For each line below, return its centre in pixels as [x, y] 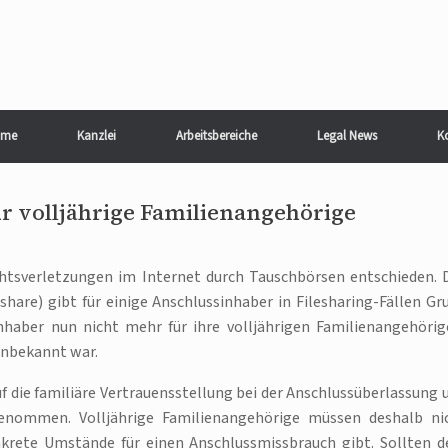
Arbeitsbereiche [216, 136]
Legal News [346, 136]
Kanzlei [96, 136]
